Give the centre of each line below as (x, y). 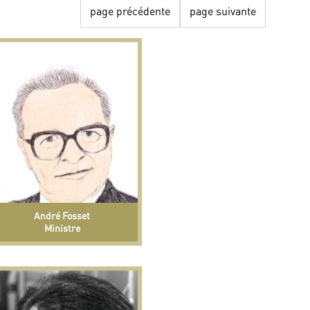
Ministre (62, 228)
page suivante (223, 11)
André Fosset (62, 216)
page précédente (130, 11)
